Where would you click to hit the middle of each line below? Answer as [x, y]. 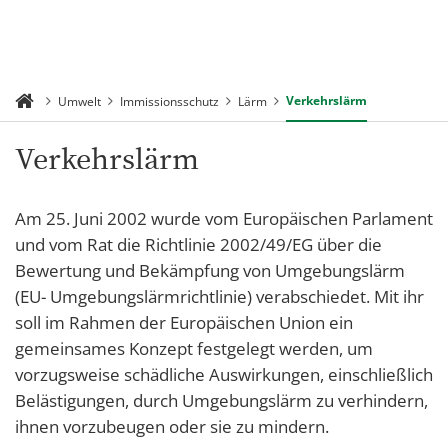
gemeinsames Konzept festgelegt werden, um [194, 348]
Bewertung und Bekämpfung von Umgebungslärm [210, 270]
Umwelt [79, 101]
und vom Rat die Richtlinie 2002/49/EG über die [198, 244]
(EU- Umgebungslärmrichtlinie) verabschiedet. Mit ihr [219, 296]
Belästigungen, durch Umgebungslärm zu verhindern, [221, 400]
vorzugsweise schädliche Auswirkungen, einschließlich [224, 374]
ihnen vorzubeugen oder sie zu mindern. [172, 426]
